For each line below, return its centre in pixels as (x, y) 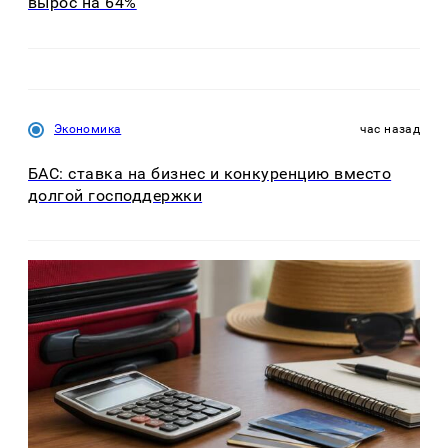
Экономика (88, 128)
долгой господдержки (115, 195)
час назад (389, 128)
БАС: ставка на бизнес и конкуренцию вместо (210, 173)
